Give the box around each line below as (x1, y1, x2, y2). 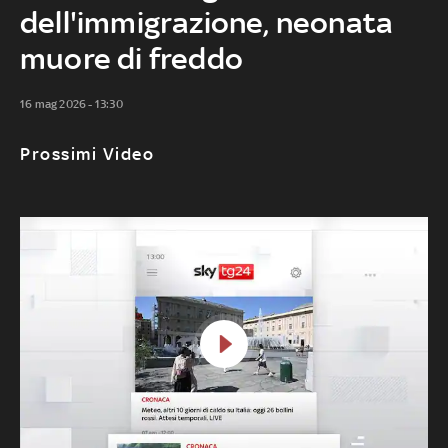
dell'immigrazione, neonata (20, 4, 394, 40)
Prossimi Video (20, 143, 154, 164)
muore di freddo (20, 40, 243, 76)
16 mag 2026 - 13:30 (20, 96, 123, 111)
